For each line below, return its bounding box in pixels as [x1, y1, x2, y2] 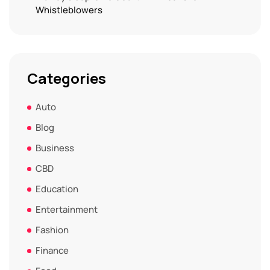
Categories [27, 68, 106, 88]
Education [36, 183, 78, 195]
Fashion [36, 224, 69, 236]
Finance [36, 244, 69, 257]
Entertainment [36, 203, 98, 216]
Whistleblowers [36, 4, 102, 16]
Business [36, 142, 74, 154]
